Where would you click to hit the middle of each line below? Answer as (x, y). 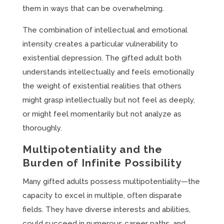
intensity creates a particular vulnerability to (100, 44)
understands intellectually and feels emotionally (108, 72)
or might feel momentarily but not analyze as (102, 114)
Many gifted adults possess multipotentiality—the (111, 181)
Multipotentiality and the (92, 149)
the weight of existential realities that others (102, 86)
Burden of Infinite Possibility (102, 163)
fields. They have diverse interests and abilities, (106, 209)
